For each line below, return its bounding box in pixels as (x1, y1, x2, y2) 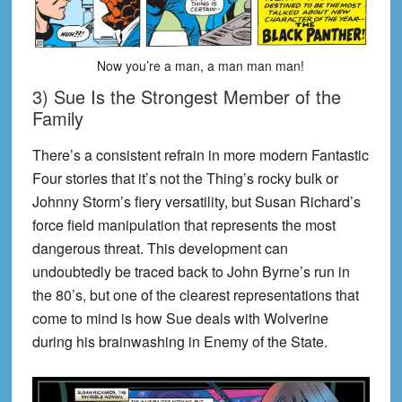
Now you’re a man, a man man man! (97, 57, 305, 75)
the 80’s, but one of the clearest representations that (31, 284, 359, 306)
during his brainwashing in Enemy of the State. (31, 331, 328, 353)
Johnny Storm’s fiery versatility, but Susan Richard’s (31, 191, 361, 213)
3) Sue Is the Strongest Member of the (31, 83, 341, 110)
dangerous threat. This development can (31, 238, 288, 259)
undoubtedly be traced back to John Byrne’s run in (31, 261, 350, 283)
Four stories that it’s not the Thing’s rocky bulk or (31, 168, 338, 189)
